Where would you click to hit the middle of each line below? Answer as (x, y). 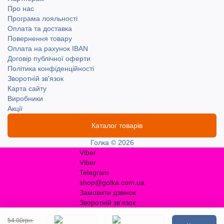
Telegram (94, 173)
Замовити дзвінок (108, 193)
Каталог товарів (117, 126)
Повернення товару (40, 39)
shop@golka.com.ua (112, 183)
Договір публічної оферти (49, 59)
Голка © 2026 (112, 143)
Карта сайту (27, 89)
